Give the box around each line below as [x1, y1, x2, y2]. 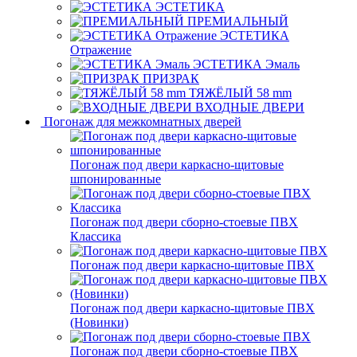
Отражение [70, 42, 131, 57]
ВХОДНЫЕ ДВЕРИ [195, 100, 304, 114]
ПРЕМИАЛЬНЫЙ [187, 14, 288, 28]
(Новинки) [70, 315, 128, 329]
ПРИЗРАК [143, 71, 199, 85]
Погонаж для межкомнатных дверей [44, 114, 241, 128]
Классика [70, 229, 121, 243]
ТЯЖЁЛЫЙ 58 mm [189, 85, 292, 100]
